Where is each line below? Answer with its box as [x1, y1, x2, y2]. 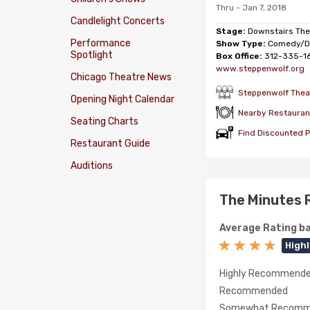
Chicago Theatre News [71, 71, 172, 83]
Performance [71, 37, 131, 49]
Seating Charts [71, 116, 138, 127]
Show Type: [216, 39, 266, 48]
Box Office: [216, 51, 262, 61]
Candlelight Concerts [71, 15, 165, 27]
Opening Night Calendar [71, 93, 174, 105]
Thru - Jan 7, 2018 [216, 3, 286, 12]
